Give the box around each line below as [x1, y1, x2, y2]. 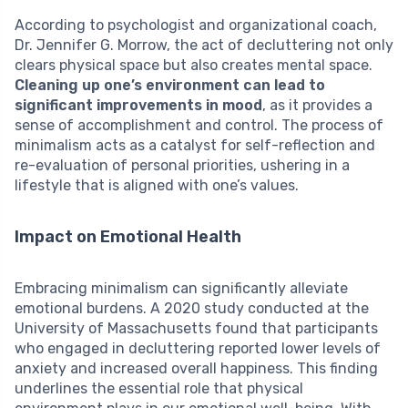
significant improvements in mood [15, 97, 262, 115]
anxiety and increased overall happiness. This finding [15, 360, 378, 378]
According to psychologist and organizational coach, [15, 16, 377, 35]
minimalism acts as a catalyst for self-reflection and [15, 137, 375, 155]
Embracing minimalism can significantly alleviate [15, 280, 348, 298]
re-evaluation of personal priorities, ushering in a [15, 157, 350, 175]
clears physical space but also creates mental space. [15, 56, 372, 75]
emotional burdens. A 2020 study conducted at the [15, 300, 369, 318]
